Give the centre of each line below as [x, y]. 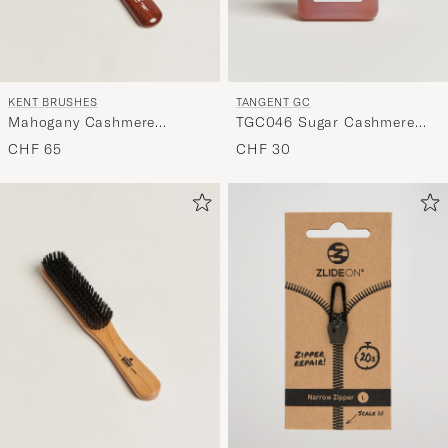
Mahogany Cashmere [82, 122]
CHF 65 [35, 149]
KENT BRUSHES [53, 102]
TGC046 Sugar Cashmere [325, 122]
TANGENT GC [273, 102]
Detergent [270, 141]
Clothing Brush [61, 141]
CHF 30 [264, 149]
